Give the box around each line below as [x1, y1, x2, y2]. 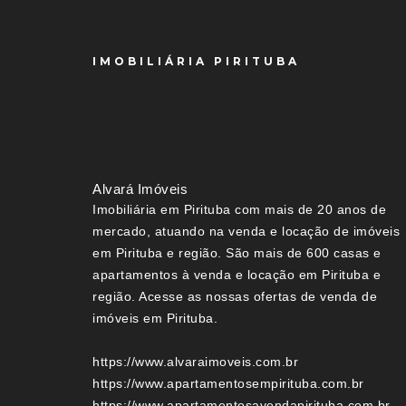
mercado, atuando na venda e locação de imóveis [92, 224, 400, 239]
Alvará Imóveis [92, 181, 188, 198]
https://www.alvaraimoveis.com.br [92, 354, 298, 370]
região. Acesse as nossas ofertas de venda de [92, 289, 377, 304]
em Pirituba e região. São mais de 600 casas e [92, 246, 382, 261]
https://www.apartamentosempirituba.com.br [92, 376, 364, 391]
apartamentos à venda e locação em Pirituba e [92, 267, 381, 283]
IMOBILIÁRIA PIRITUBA [92, 54, 300, 69]
